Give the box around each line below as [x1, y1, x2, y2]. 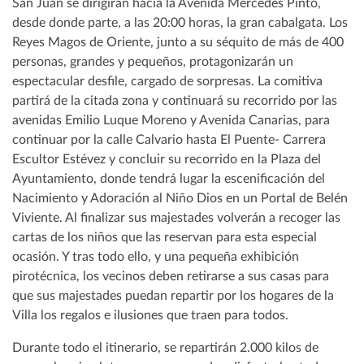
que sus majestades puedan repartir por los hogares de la [12, 288, 334, 302]
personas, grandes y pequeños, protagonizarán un [12, 54, 293, 68]
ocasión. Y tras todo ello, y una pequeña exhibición [12, 249, 299, 263]
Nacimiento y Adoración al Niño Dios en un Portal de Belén [12, 191, 348, 205]
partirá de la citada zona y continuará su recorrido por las [12, 93, 337, 107]
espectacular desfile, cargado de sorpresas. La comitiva [12, 74, 323, 88]
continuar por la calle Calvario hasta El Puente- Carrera [12, 132, 326, 146]
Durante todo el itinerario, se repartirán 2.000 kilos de [12, 340, 318, 354]
